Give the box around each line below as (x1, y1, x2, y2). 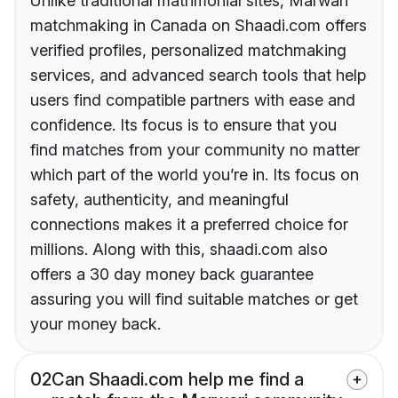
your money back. (30, 314, 161, 334)
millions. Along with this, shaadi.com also (30, 240, 328, 259)
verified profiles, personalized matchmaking (30, 41, 346, 60)
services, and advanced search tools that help (30, 66, 366, 85)
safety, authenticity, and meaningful (30, 190, 289, 210)
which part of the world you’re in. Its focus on (30, 165, 359, 185)
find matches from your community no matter (30, 140, 360, 160)
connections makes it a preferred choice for (30, 215, 348, 235)
